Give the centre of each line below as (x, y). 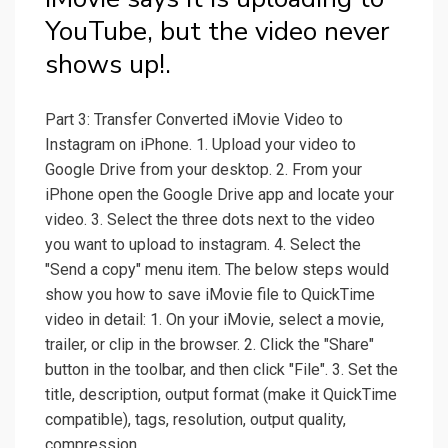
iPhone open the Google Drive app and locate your (219, 195)
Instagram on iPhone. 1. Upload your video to (200, 145)
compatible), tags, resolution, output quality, (195, 420)
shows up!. (108, 65)
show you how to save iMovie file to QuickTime (210, 295)
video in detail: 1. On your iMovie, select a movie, (214, 320)
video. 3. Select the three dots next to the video (210, 220)
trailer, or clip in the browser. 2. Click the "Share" (209, 345)
